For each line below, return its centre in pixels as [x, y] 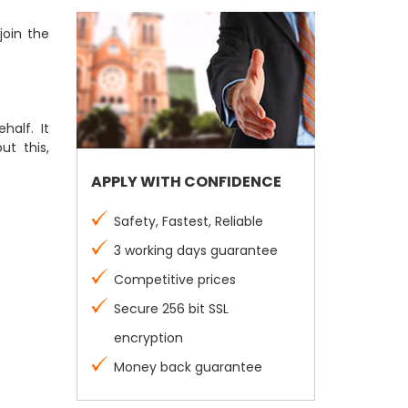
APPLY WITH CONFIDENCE [186, 182]
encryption [148, 338]
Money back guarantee [188, 367]
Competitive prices [174, 280]
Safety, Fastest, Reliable [188, 221]
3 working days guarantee [195, 250]
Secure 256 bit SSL [171, 309]
